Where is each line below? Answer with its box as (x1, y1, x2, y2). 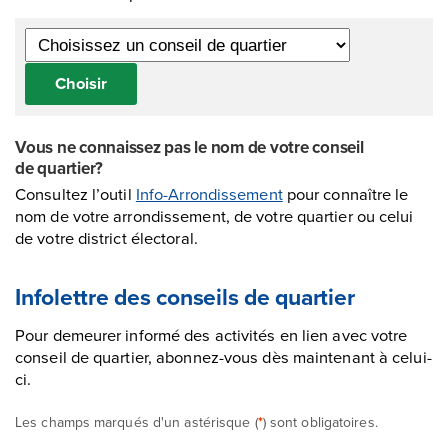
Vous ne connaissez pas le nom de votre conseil (15, 134, 364, 159)
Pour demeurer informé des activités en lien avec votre (15, 323, 408, 347)
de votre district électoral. (15, 225, 198, 249)
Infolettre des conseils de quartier (15, 280, 355, 314)
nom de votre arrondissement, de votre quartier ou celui (15, 203, 414, 227)
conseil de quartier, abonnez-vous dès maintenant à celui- (15, 345, 432, 369)
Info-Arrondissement (135, 181, 283, 205)
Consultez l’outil (15, 181, 136, 205)
